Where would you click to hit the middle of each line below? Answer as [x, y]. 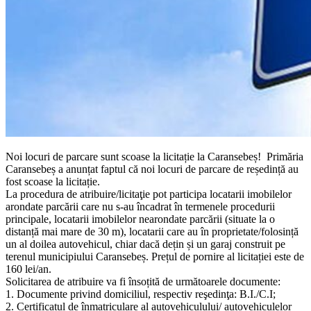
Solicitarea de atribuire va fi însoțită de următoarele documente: [143, 281]
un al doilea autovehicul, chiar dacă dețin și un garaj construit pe [145, 244]
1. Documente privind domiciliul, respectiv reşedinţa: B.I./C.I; [141, 294]
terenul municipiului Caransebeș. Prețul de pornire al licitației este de [155, 256]
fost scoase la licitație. [53, 181]
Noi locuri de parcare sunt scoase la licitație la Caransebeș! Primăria [154, 156]
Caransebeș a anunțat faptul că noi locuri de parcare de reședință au [152, 169]
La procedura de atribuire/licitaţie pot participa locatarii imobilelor [149, 194]
